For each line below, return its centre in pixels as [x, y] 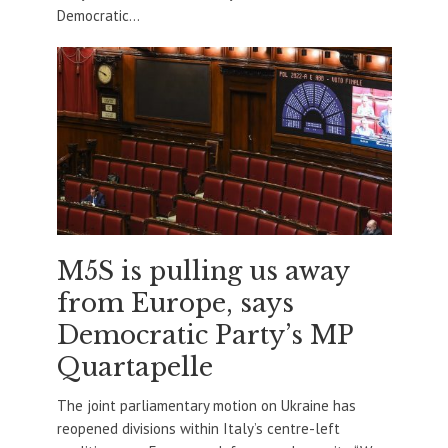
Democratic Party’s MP [204, 336]
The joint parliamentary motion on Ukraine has [206, 406]
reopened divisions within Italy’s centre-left [198, 429]
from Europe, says [175, 304]
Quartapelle [134, 368]
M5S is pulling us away [202, 272]
